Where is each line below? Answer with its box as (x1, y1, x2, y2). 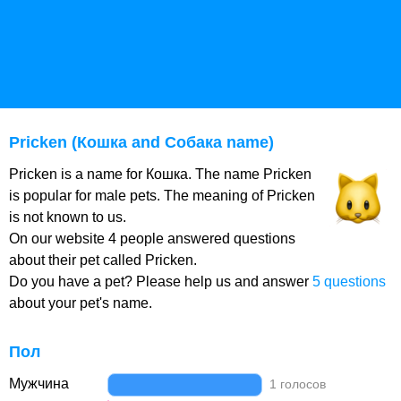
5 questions (312, 274, 386, 289)
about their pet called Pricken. (9, 252, 197, 268)
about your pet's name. (9, 295, 152, 311)
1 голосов (266, 377, 327, 391)
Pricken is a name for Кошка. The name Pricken (9, 166, 311, 182)
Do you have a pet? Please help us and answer (9, 274, 312, 289)
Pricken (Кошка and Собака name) (9, 133, 274, 151)
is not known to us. (9, 209, 126, 225)
